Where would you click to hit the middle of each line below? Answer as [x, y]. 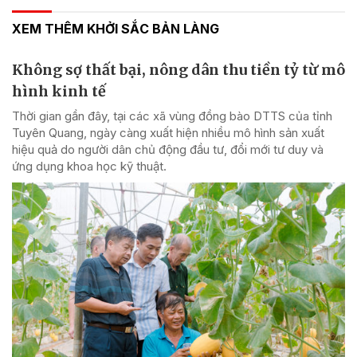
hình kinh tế [59, 91]
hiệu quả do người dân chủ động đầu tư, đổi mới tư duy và [168, 149]
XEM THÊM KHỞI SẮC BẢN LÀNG [116, 28]
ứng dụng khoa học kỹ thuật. [89, 166]
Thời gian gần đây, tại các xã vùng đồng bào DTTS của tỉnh [172, 116]
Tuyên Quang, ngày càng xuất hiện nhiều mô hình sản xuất [168, 132]
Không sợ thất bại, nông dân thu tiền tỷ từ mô [178, 69]
